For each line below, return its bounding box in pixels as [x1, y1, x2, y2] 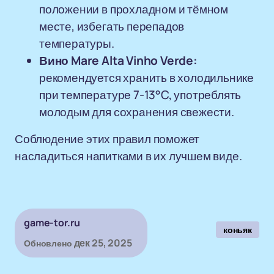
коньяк [223, 224, 252, 235]
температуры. [39, 35, 114, 51]
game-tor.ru [24, 216, 80, 229]
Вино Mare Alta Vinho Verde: [39, 53, 198, 68]
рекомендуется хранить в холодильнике [39, 70, 254, 86]
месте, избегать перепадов [39, 18, 185, 34]
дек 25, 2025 [73, 236, 132, 250]
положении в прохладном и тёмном [39, 1, 229, 17]
